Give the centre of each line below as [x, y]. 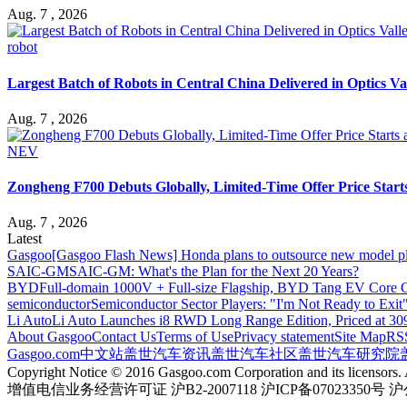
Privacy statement [284, 337]
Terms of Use [195, 337]
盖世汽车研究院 [349, 354]
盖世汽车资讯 [167, 354]
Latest [25, 239]
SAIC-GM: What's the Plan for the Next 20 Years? [214, 272]
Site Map [360, 337]
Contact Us [124, 337]
